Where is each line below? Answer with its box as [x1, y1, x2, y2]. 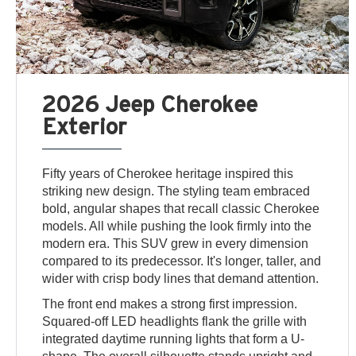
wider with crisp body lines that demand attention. [42, 272, 319, 286]
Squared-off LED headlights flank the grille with [42, 315, 308, 329]
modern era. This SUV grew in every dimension [42, 237, 309, 251]
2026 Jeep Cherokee [42, 91, 258, 117]
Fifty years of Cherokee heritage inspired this [42, 167, 294, 181]
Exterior [42, 114, 128, 139]
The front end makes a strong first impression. [42, 297, 298, 311]
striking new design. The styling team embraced [42, 184, 311, 199]
